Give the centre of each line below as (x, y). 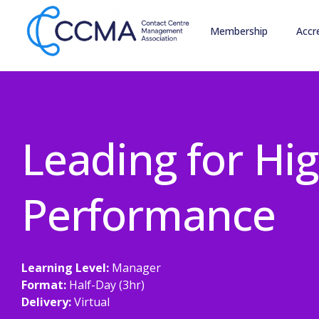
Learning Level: (65, 268)
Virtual (90, 302)
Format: (44, 285)
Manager (135, 268)
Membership (239, 31)
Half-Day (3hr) (105, 285)
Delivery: (46, 302)
